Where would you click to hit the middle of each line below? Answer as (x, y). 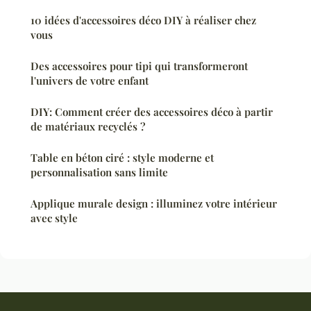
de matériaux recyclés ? (88, 127)
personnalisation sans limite (99, 173)
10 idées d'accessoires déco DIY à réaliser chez (143, 20)
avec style (54, 218)
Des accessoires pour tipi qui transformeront (139, 66)
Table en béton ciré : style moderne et (122, 158)
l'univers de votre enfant (90, 81)
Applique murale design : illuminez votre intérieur (154, 204)
